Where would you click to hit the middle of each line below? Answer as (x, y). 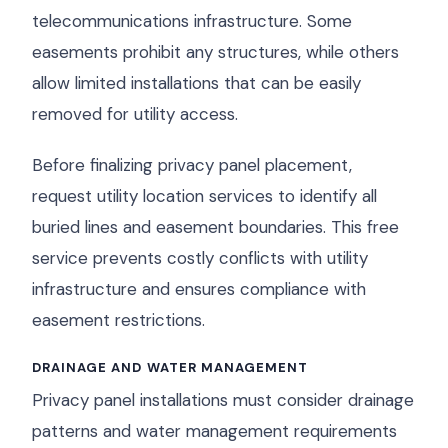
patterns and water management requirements (214, 431)
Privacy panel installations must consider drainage (223, 400)
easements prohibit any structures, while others (215, 52)
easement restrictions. (118, 320)
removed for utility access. (135, 114)
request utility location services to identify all (204, 196)
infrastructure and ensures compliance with (199, 289)
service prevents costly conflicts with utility (200, 258)
